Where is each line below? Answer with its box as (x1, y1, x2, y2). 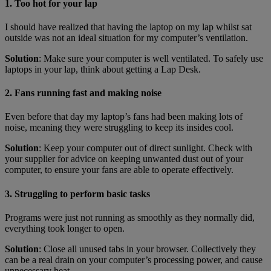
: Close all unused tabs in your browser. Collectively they (39, 243, 256, 254)
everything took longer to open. (5, 223, 125, 233)
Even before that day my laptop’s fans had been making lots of (5, 111, 243, 122)
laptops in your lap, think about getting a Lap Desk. (5, 64, 201, 74)
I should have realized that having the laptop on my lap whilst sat (5, 21, 252, 32)
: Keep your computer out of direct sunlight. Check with (39, 143, 252, 154)
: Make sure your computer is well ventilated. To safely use (39, 53, 263, 64)
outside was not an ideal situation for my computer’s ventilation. (5, 32, 248, 43)
